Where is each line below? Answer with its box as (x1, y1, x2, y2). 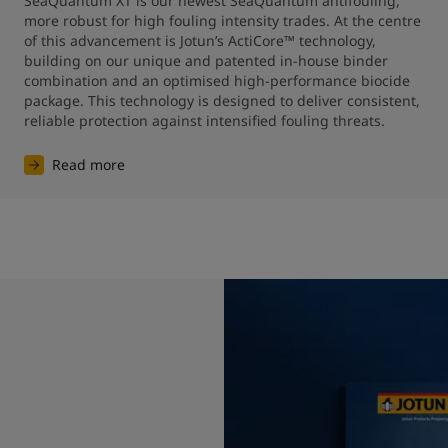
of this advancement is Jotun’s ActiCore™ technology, (23, 30, 376, 50)
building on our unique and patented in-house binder (23, 50, 388, 70)
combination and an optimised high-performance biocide (23, 70, 410, 90)
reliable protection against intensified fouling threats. (23, 110, 385, 130)
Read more (51, 154, 125, 174)
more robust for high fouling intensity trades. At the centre (23, 10, 421, 30)
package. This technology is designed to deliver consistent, (23, 90, 420, 110)
